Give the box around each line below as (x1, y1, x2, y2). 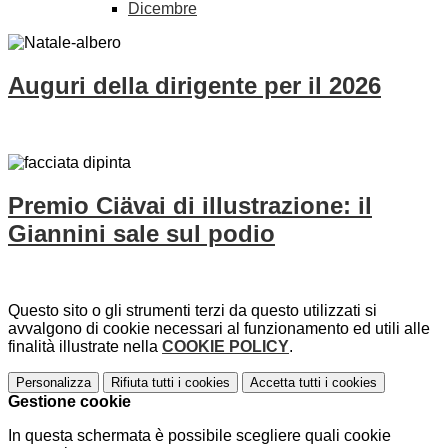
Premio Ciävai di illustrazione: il (8, 191, 372, 219)
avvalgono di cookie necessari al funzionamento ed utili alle (8, 319, 430, 337)
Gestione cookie (8, 392, 131, 410)
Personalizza (16, 374, 91, 390)
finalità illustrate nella (8, 337, 162, 355)
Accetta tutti (250, 374, 321, 390)
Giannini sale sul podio (8, 219, 275, 247)
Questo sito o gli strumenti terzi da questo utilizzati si (8, 301, 377, 319)
